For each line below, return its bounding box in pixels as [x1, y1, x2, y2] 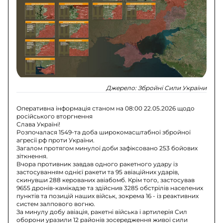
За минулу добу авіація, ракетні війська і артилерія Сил [16, 208, 188, 216]
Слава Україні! [16, 120, 61, 128]
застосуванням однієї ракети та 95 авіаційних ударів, [16, 168, 180, 176]
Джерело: [106, 84, 138, 92]
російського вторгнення [16, 112, 93, 120]
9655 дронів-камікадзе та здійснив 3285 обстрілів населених [16, 184, 204, 192]
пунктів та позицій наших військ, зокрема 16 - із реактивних [16, 192, 199, 200]
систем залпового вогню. [16, 200, 96, 208]
